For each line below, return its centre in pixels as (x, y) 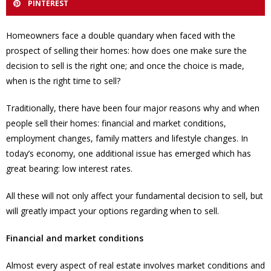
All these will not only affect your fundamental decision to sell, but (135, 195)
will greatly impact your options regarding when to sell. (113, 211)
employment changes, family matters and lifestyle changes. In (127, 138)
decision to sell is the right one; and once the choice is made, (125, 65)
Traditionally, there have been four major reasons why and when (133, 108)
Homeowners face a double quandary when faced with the (121, 35)
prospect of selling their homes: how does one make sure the (126, 50)
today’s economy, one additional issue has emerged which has (129, 153)
